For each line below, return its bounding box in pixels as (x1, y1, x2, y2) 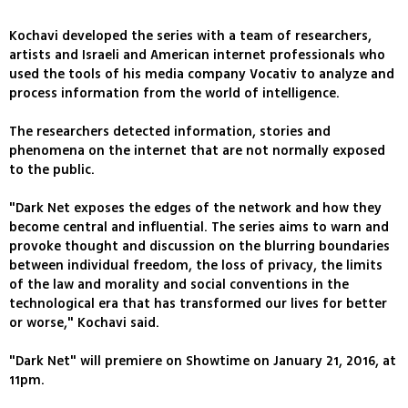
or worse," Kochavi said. (9, 312, 159, 332)
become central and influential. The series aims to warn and (9, 217, 389, 237)
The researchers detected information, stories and (9, 121, 331, 141)
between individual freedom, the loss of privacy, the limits (9, 255, 382, 275)
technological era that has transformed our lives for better (9, 293, 387, 313)
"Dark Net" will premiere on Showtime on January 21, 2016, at (9, 351, 396, 371)
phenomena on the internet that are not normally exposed (9, 140, 385, 160)
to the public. (9, 159, 95, 179)
